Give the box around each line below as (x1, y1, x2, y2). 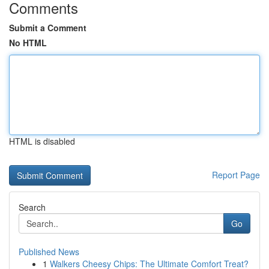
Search (19, 201, 46, 213)
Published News (19, 246, 79, 258)
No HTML (9, 37, 47, 49)
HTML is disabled (9, 135, 75, 147)
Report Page (212, 169, 260, 181)
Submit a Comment (9, 22, 86, 34)
